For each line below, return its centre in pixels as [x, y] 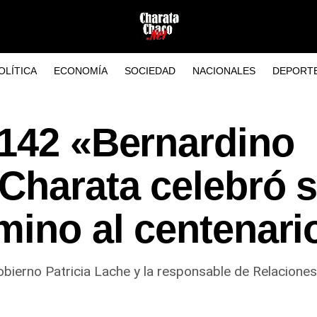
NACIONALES [224, 71]
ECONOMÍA [80, 71]
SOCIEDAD [150, 71]
